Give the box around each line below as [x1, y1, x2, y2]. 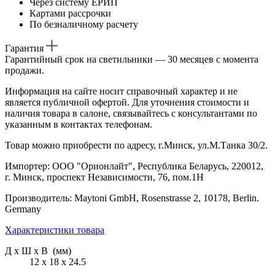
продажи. [5, 64, 44, 76]
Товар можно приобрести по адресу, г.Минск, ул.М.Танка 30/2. [5, 139, 268, 150]
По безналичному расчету [29, 18, 138, 29]
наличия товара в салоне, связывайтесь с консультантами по [5, 107, 257, 118]
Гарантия [5, 42, 46, 53]
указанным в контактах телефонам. [5, 118, 152, 130]
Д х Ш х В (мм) [5, 245, 71, 256]
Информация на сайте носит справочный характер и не [5, 85, 238, 96]
